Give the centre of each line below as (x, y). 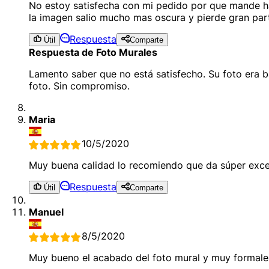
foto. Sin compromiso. (79, 86)
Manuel (46, 212)
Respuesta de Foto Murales (93, 53)
